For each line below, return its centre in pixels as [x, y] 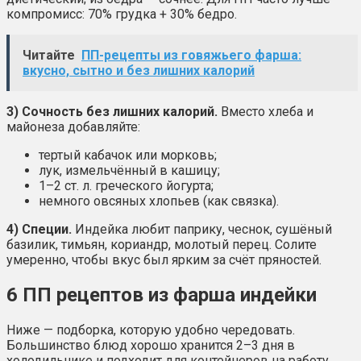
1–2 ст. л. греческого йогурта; [126, 185]
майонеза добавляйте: [73, 127]
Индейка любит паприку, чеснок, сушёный [202, 229]
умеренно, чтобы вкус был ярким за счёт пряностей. [164, 259]
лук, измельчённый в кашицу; [129, 170]
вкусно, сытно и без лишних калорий [139, 70]
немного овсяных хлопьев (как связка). [159, 201]
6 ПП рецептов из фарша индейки [162, 295]
